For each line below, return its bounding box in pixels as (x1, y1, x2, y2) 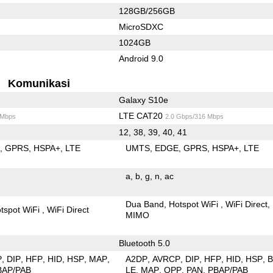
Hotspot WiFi (169, 199, 221, 209)
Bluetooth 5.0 (118, 238, 170, 248)
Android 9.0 (118, 53, 163, 63)
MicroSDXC (118, 21, 163, 32)
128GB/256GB (118, 5, 175, 16)
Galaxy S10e (118, 94, 168, 105)
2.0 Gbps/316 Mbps (165, 112, 224, 120)
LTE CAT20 (118, 110, 165, 121)
